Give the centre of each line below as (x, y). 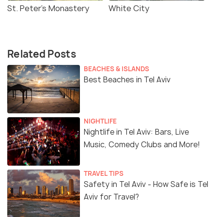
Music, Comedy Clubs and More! (142, 144)
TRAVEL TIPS (104, 173)
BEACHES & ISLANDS (116, 69)
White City (129, 8)
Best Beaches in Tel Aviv (127, 79)
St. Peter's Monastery (48, 8)
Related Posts (42, 54)
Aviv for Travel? (111, 197)
